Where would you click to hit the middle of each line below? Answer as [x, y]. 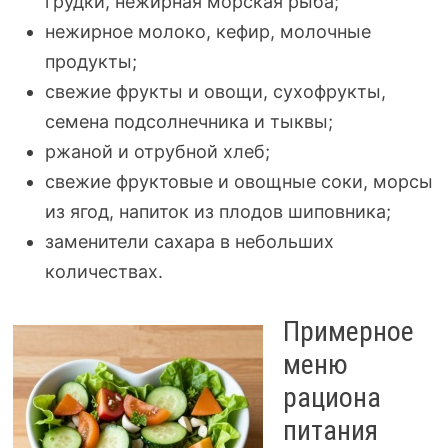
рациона [331, 397]
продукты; [90, 61]
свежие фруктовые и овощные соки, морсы [238, 181]
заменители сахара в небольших [189, 241]
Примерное [348, 331]
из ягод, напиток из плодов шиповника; [217, 211]
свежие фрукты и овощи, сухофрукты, [215, 91]
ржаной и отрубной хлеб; [157, 151]
